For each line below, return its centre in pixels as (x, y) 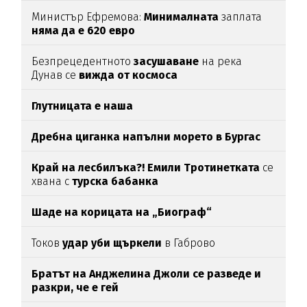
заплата (241, 17)
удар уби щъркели (112, 243)
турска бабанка (114, 182)
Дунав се (56, 75)
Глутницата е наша (83, 106)
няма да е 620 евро (84, 31)
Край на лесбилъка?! (88, 168)
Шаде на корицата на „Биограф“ (122, 212)
